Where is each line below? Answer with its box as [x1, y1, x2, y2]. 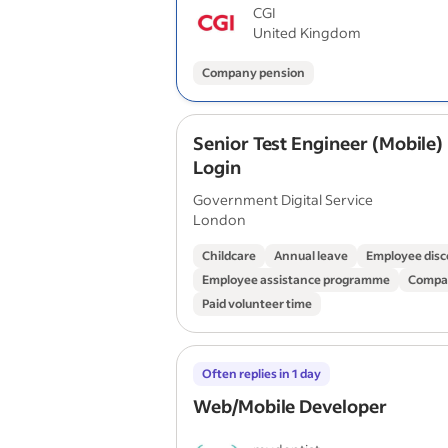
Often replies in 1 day [202, 366, 321, 381]
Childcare [202, 248, 256, 263]
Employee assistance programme [202, 272, 390, 287]
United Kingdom [253, 23, 361, 42]
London [193, 210, 246, 229]
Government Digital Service [193, 190, 373, 209]
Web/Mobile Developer [193, 394, 387, 418]
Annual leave [274, 248, 348, 263]
